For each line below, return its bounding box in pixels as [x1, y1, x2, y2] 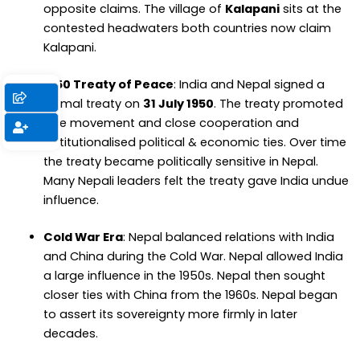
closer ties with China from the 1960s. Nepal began [43, 286, 337, 303]
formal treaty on [43, 95, 143, 112]
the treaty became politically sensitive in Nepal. [43, 153, 318, 170]
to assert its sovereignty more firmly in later [43, 305, 297, 322]
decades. [43, 325, 98, 342]
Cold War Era [43, 228, 123, 245]
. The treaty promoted [213, 95, 343, 112]
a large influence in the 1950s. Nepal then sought [43, 267, 325, 284]
